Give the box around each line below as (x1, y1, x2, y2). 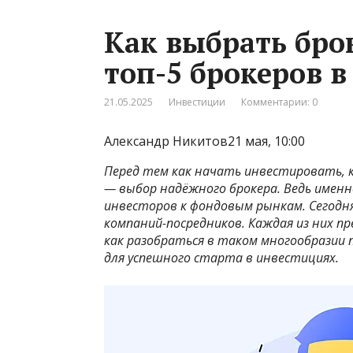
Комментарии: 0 (241, 95, 318, 110)
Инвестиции (169, 95, 225, 110)
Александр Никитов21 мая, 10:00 (104, 132, 305, 150)
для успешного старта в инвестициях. (104, 249, 339, 267)
